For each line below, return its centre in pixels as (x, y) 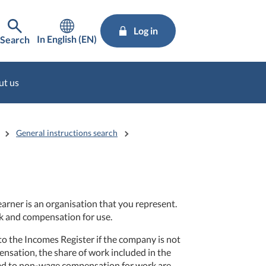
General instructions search (67, 133)
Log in (146, 31)
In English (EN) (67, 39)
